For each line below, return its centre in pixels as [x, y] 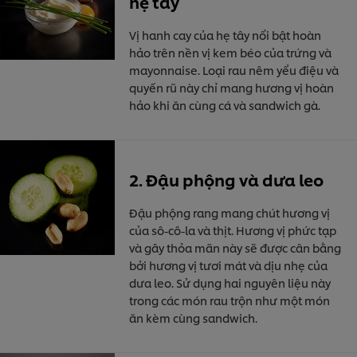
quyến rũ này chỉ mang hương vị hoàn [232, 87]
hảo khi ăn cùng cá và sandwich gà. [225, 104]
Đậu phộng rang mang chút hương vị [230, 212]
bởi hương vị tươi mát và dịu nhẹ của [229, 265]
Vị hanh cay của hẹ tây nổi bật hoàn [226, 34]
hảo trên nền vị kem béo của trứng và [231, 52]
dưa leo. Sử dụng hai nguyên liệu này [230, 282]
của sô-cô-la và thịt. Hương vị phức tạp [233, 229]
